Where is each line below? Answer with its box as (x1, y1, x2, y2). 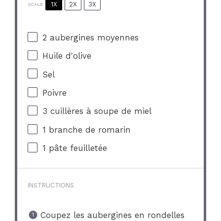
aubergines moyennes (47, 32, 139, 42)
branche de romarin (46, 124, 131, 135)
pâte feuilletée (46, 143, 108, 153)
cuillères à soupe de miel (47, 106, 152, 116)
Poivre (42, 88, 67, 98)
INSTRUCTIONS (28, 181, 74, 189)
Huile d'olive (42, 51, 92, 61)
